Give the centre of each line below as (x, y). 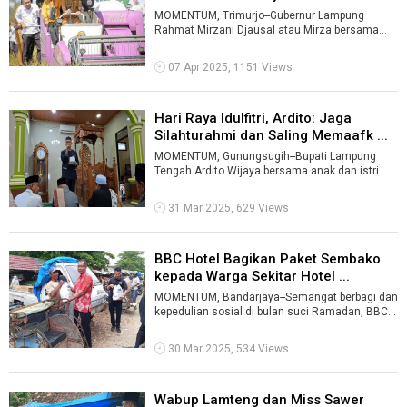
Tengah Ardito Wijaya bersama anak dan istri (266, 170)
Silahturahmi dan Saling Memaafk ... (271, 135)
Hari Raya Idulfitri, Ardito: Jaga (253, 118)
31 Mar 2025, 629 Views (227, 208)
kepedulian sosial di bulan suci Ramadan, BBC (271, 311)
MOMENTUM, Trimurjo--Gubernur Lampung (259, 15)
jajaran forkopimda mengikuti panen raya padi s (273, 44)
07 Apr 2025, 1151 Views (228, 67)
